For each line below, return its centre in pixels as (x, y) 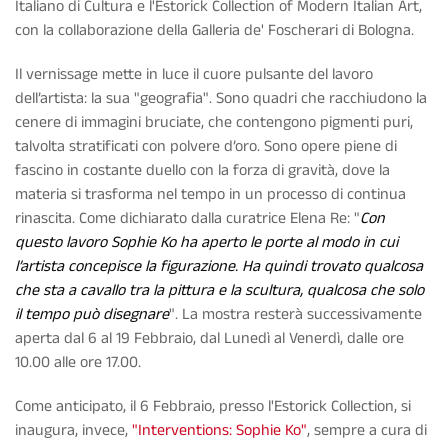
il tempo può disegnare (92, 315)
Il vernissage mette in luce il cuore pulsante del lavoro (194, 75)
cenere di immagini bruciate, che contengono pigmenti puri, (214, 123)
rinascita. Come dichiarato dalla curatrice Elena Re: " (187, 219)
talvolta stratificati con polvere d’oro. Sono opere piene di (206, 147)
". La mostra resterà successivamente (295, 315)
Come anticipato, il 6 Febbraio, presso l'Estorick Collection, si (213, 407)
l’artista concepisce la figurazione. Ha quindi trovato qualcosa (219, 267)
